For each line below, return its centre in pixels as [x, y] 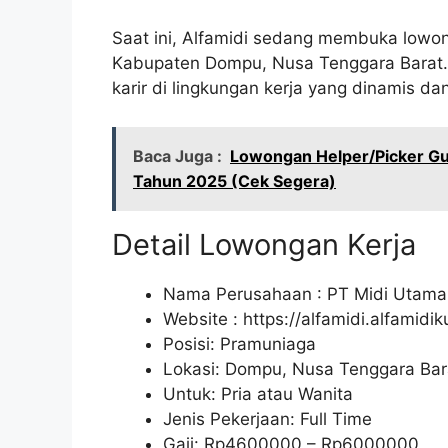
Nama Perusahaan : [245, 293]
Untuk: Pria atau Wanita [258, 393]
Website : [203, 318]
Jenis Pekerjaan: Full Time [267, 418]
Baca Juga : [177, 155]
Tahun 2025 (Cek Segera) [234, 180]
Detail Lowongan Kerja [264, 244]
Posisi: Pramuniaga [239, 343]
